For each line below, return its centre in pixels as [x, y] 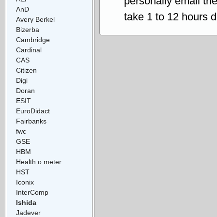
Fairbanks [31, 121]
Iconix [25, 182]
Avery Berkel [35, 19]
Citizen [26, 70]
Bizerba [28, 29]
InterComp [32, 192]
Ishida [26, 202]
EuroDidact [33, 111]
